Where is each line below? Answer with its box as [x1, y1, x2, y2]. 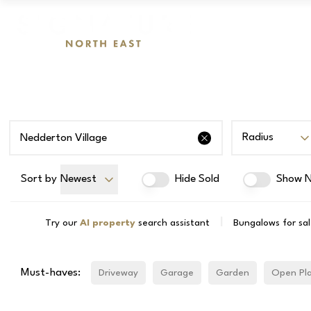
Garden [216, 268, 250, 278]
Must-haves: [21, 267, 81, 278]
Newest [60, 174, 96, 185]
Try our [45, 218, 77, 228]
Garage [160, 268, 194, 278]
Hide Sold [175, 174, 219, 185]
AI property [80, 218, 135, 228]
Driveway [99, 268, 139, 278]
